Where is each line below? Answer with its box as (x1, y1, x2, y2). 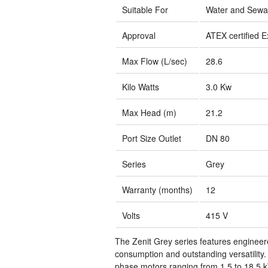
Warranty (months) (122, 183, 193, 196)
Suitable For (122, 3, 168, 16)
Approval (122, 29, 156, 41)
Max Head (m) (122, 106, 176, 118)
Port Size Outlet (122, 132, 181, 144)
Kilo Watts (122, 80, 159, 93)
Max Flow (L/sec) (122, 54, 187, 67)
